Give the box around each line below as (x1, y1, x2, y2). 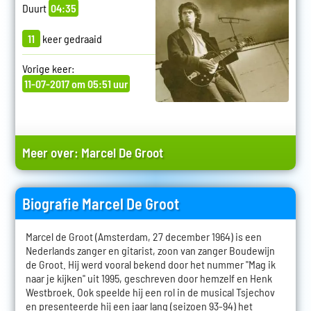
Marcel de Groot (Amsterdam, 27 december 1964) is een (25, 229, 262, 243)
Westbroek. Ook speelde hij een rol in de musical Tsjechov (25, 285, 275, 299)
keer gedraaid (40, 31, 102, 45)
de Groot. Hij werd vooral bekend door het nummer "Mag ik (25, 257, 276, 271)
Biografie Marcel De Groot (22, 194, 179, 212)
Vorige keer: (22, 61, 74, 75)
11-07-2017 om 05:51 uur (24, 76, 128, 90)
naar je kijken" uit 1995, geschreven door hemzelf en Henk (25, 271, 272, 285)
